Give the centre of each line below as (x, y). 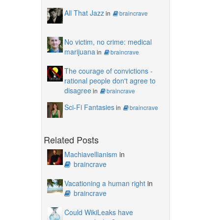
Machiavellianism (91, 154)
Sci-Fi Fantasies (89, 107)
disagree (78, 90)
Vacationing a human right (105, 183)
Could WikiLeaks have (98, 212)
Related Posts (71, 139)
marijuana (80, 51)
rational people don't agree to (110, 80)
